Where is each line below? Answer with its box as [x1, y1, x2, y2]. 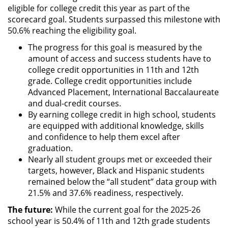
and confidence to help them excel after [28, 131, 180, 142]
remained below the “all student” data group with [28, 176, 217, 187]
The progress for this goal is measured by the [28, 41, 202, 53]
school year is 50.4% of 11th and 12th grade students [8, 215, 210, 226]
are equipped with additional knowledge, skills [28, 120, 204, 131]
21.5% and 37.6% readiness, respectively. [28, 187, 183, 198]
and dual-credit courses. [28, 97, 121, 109]
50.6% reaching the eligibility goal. [8, 24, 136, 36]
